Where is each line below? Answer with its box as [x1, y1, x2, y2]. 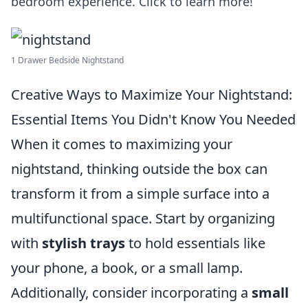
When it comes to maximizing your [11, 135, 232, 153]
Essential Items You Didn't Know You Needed [11, 110, 296, 129]
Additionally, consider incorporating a [11, 283, 252, 302]
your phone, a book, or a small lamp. [11, 258, 243, 277]
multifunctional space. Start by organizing [11, 209, 275, 228]
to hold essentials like [125, 234, 265, 252]
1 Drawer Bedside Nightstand [11, 54, 124, 66]
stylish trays [42, 234, 125, 252]
